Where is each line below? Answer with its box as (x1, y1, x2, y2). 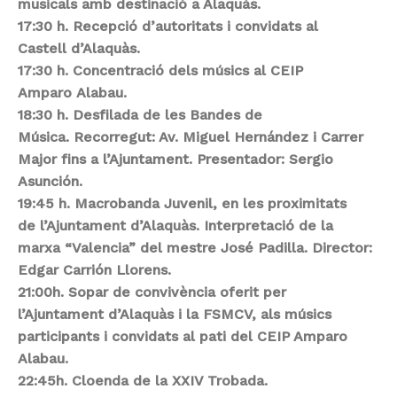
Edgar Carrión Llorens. (18, 261, 171, 278)
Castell (18, 39, 71, 57)
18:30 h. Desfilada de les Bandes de (18, 105, 262, 123)
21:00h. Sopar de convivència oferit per (18, 283, 286, 300)
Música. (18, 128, 74, 145)
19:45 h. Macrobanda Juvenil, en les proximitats (18, 194, 346, 212)
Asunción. (18, 172, 82, 190)
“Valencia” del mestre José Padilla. (65, 238, 312, 256)
